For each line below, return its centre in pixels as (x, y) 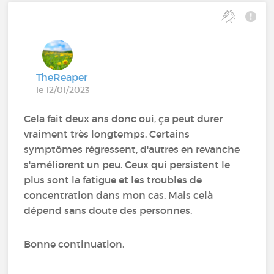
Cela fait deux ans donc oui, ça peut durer (124, 118)
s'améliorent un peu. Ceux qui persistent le (127, 164)
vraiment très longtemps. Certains (107, 134)
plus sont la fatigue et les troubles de (113, 180)
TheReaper (62, 77)
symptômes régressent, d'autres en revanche (132, 149)
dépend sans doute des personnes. (108, 210)
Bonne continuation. (74, 244)
